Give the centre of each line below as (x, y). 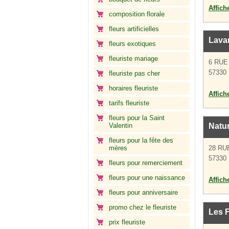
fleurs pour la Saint (137, 118)
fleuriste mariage (133, 59)
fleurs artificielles (134, 29)
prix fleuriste (127, 222)
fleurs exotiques (132, 44)
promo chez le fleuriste (143, 207)
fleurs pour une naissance (147, 178)
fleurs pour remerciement (146, 163)
